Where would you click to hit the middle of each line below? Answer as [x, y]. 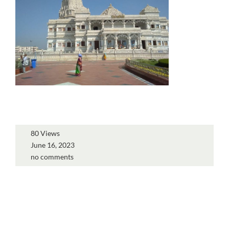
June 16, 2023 [53, 145]
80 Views [45, 133]
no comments [52, 157]
